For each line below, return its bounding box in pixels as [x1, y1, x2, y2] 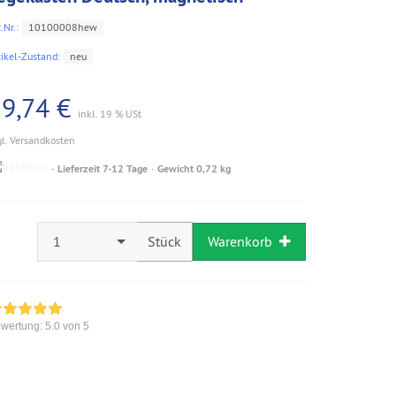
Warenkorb [208, 232, 272, 250]
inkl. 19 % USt [78, 107, 141, 120]
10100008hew [28, 20, 97, 34]
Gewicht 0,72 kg [157, 162, 231, 176]
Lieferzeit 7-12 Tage [57, 162, 148, 176]
